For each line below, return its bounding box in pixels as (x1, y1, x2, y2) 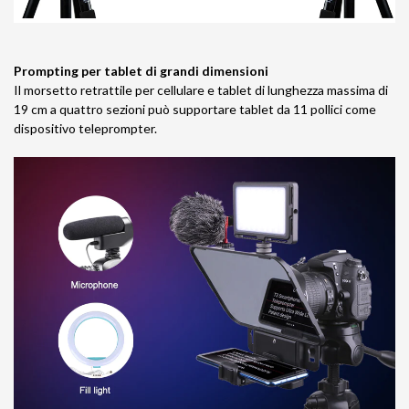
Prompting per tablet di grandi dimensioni (14, 63, 268, 79)
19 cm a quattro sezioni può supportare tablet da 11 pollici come (14, 101, 376, 118)
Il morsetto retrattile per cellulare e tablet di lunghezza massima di (14, 82, 388, 99)
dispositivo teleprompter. (14, 121, 157, 137)
